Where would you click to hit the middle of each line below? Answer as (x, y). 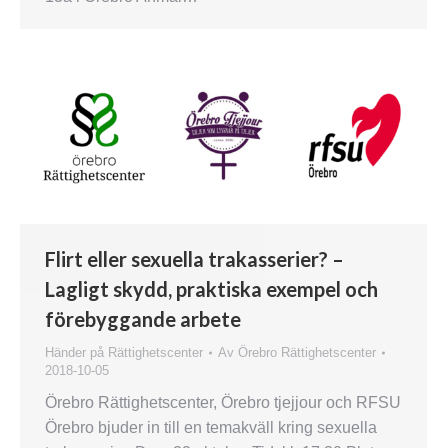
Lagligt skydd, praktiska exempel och (211, 288)
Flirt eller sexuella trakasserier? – (194, 258)
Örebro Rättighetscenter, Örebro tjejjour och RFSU (223, 402)
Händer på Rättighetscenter (124, 352)
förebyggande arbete (143, 318)
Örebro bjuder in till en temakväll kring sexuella (211, 427)
